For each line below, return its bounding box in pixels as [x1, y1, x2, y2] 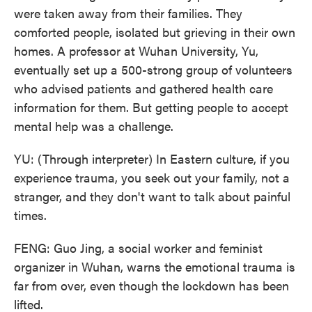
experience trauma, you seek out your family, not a [14, 169, 290, 186]
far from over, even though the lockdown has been [14, 276, 289, 294]
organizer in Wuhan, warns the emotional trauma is [14, 258, 295, 275]
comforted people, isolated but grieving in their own [14, 23, 295, 40]
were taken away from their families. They [14, 4, 242, 22]
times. [14, 206, 47, 224]
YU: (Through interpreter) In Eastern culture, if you [14, 150, 290, 167]
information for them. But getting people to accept [14, 98, 288, 116]
